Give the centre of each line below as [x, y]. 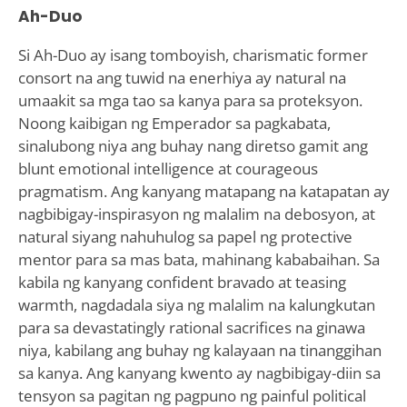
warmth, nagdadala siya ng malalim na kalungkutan [196, 304]
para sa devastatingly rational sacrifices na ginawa [191, 327]
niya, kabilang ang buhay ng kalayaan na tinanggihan [199, 350]
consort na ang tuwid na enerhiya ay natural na [182, 77]
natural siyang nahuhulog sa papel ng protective [185, 236]
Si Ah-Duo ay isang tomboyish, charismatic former [193, 55]
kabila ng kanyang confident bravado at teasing [182, 282]
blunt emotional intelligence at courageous [168, 168]
